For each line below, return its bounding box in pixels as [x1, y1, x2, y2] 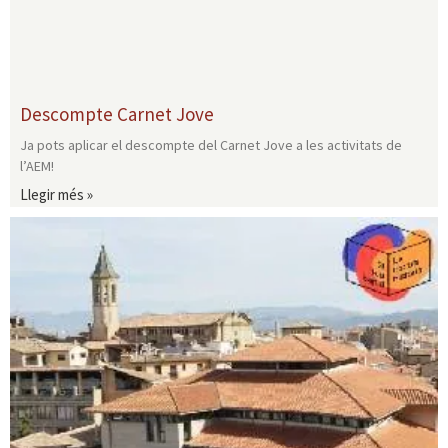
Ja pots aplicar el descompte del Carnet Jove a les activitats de [20, 136, 402, 155]
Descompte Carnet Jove [20, 102, 214, 127]
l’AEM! [20, 157, 54, 176]
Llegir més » [20, 185, 93, 205]
